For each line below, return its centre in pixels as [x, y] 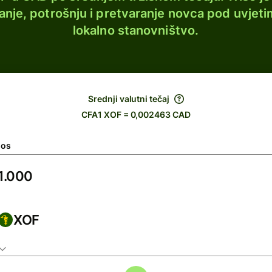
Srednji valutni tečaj [129, 99]
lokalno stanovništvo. [136, 30]
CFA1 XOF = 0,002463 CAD [136, 114]
